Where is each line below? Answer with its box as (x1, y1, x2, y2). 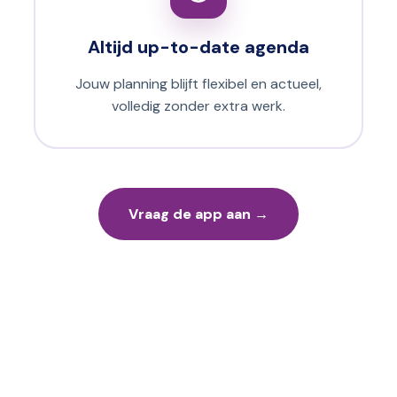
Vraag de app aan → (128, 205, 269, 224)
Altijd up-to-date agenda (88, 35, 309, 59)
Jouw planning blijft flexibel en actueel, (75, 74, 322, 94)
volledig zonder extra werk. (112, 97, 285, 116)
